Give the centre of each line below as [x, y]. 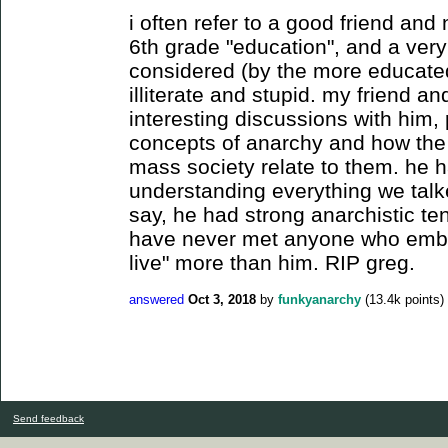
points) [422, 300]
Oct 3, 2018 [222, 300]
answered [156, 300]
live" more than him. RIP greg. [272, 262]
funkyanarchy [319, 300]
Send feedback [48, 418]
